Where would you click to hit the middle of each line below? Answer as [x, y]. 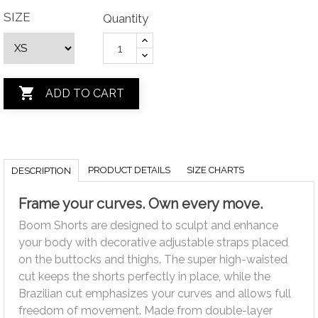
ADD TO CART [85, 94]
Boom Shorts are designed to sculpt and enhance [148, 226]
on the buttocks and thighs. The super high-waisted [153, 260]
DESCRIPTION [41, 171]
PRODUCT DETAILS [130, 170]
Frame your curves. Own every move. [141, 204]
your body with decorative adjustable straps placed [153, 243]
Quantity [126, 19]
